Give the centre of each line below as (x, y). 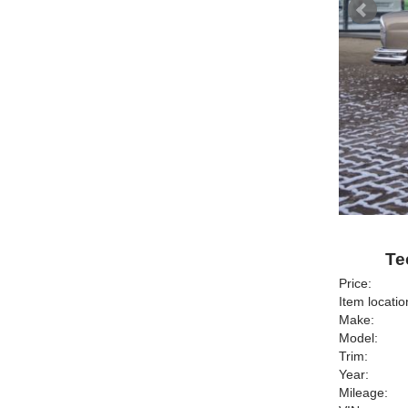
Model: (358, 338)
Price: (355, 283)
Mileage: (363, 393)
